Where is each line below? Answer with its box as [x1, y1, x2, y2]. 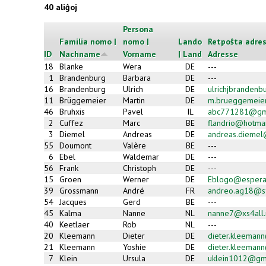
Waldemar [123, 151, 159, 162]
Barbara [123, 72, 151, 83]
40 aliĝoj [44, 1, 77, 12]
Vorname [123, 48, 156, 59]
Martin [123, 94, 145, 106]
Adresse [208, 48, 238, 59]
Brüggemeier [59, 94, 106, 106]
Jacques [59, 196, 87, 207]
